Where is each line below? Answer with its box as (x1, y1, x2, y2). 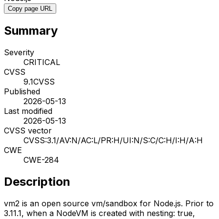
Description (4, 174, 70, 189)
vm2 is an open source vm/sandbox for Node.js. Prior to (4, 198, 214, 208)
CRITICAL (23, 57, 60, 67)
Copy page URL (8, 4, 52, 12)
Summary (4, 23, 58, 38)
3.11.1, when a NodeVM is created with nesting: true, (4, 208, 195, 218)
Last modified (4, 106, 52, 116)
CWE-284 (23, 154, 59, 165)
